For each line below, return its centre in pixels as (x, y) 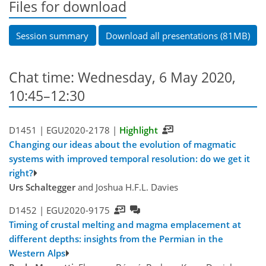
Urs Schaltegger (42, 187)
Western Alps (37, 253)
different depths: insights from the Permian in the (116, 239)
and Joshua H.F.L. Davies (127, 187)
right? (21, 173)
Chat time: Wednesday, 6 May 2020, (122, 77)
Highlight (138, 130)
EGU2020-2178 (78, 130)
